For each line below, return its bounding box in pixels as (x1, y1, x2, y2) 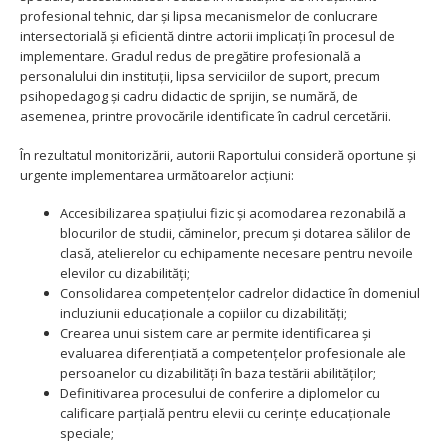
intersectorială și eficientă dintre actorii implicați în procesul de (20, 27, 395, 46)
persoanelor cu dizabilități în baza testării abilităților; (60, 364, 376, 383)
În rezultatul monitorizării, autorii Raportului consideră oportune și (20, 145, 416, 164)
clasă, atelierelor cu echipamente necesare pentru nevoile (60, 244, 413, 263)
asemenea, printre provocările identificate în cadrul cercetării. (20, 107, 391, 126)
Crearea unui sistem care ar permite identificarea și (60, 324, 371, 343)
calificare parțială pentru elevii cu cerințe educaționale (60, 404, 391, 423)
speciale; (60, 424, 114, 443)
